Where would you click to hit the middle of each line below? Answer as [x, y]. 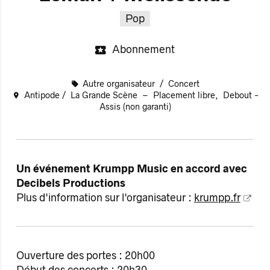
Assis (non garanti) [135, 106]
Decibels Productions [71, 183]
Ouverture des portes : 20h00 [85, 255]
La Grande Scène [105, 95]
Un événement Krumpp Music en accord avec [131, 168]
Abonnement [143, 50]
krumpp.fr [217, 197]
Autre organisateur [120, 83]
